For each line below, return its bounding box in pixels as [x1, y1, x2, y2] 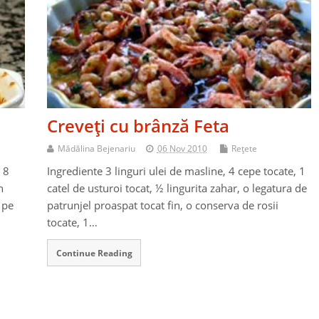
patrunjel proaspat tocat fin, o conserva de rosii [46, 198, 278, 213]
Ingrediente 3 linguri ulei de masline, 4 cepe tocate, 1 [46, 164, 305, 179]
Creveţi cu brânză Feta [46, 114, 229, 138]
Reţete [231, 142, 257, 155]
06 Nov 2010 [157, 142, 207, 155]
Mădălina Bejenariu [57, 142, 135, 155]
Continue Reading [56, 247, 132, 259]
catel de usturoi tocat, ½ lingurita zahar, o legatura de [46, 181, 307, 196]
